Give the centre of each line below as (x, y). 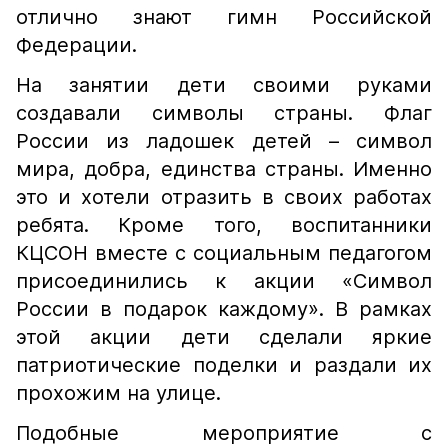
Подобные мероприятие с (224, 433)
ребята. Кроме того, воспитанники (224, 225)
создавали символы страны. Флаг (224, 113)
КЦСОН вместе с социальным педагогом (224, 253)
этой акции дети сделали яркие (224, 337)
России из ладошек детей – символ (224, 141)
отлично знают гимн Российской (224, 17)
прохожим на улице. (121, 393)
